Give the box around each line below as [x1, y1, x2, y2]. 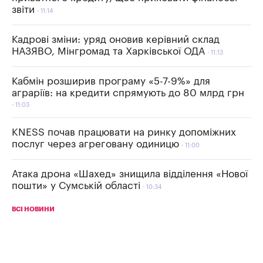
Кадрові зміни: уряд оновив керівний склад [12, 34, 220, 45]
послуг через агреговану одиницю [12, 139, 179, 149]
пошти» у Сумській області [12, 180, 140, 191]
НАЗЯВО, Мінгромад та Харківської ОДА [12, 46, 205, 56]
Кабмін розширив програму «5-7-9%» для [12, 76, 210, 86]
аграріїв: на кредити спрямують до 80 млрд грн [12, 87, 244, 98]
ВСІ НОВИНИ [12, 205, 55, 213]
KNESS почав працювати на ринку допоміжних [12, 127, 236, 137]
